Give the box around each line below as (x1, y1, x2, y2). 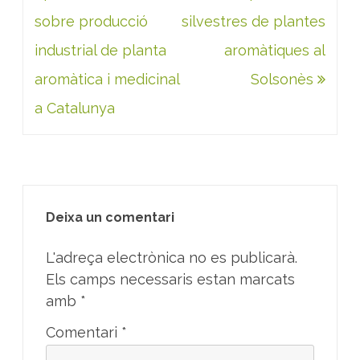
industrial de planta (35, 41, 166, 59)
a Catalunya (35, 99, 115, 117)
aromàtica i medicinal (35, 70, 179, 88)
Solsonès (251, 70, 317, 88)
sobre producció (35, 12, 148, 30)
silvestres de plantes (182, 12, 325, 30)
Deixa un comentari (46, 209, 174, 225)
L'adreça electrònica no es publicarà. (46, 248, 297, 266)
